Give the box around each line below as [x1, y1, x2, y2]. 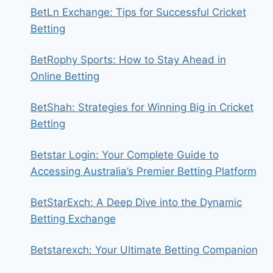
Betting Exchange [30, 213, 116, 225]
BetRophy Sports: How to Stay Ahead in [30, 54, 226, 66]
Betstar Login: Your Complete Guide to [30, 149, 219, 161]
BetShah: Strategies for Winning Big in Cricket [30, 101, 253, 113]
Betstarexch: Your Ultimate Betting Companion [30, 244, 258, 256]
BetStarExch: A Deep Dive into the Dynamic [30, 196, 242, 208]
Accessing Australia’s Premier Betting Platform [30, 165, 257, 177]
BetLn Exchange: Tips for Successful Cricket [30, 6, 246, 18]
